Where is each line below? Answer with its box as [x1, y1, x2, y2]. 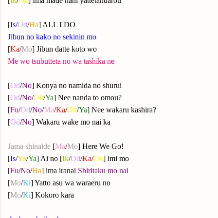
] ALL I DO [38, 20, 75, 29]
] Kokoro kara [31, 191, 74, 199]
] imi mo [103, 154, 129, 163]
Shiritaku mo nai [78, 166, 128, 175]
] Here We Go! [78, 142, 124, 150]
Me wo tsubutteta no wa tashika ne [8, 57, 114, 65]
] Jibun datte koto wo [32, 45, 97, 53]
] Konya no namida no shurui [32, 81, 122, 90]
